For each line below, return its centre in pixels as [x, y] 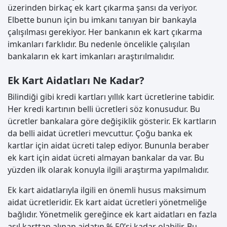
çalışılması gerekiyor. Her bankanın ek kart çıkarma [105, 32]
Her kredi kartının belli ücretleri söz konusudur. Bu [104, 109]
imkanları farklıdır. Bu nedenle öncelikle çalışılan [99, 44]
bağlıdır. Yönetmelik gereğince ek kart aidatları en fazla [112, 215]
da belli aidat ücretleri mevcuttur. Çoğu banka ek [100, 134]
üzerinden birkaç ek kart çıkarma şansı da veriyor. [102, 8]
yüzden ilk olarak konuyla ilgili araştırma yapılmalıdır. [108, 170]
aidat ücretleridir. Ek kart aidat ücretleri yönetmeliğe [107, 202]
